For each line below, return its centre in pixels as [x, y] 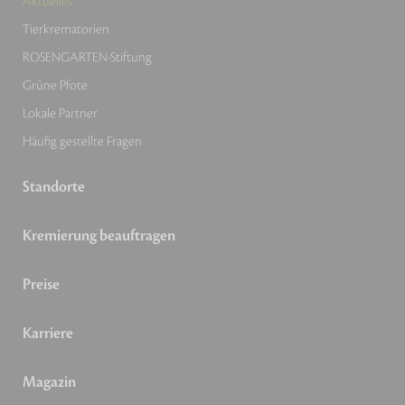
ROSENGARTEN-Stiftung [87, 57]
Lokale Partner [60, 113]
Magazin [49, 382]
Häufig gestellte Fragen [82, 141]
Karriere [48, 333]
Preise [41, 284]
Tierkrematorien [66, 29]
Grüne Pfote [55, 85]
